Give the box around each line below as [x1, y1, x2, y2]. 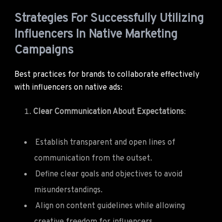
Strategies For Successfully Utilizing [14, 11, 204, 26]
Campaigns [14, 43, 73, 58]
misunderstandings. [34, 185, 103, 195]
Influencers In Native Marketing [14, 27, 177, 42]
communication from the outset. [34, 153, 152, 164]
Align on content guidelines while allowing [35, 201, 185, 211]
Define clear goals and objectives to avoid [35, 169, 182, 179]
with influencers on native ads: [14, 82, 122, 93]
